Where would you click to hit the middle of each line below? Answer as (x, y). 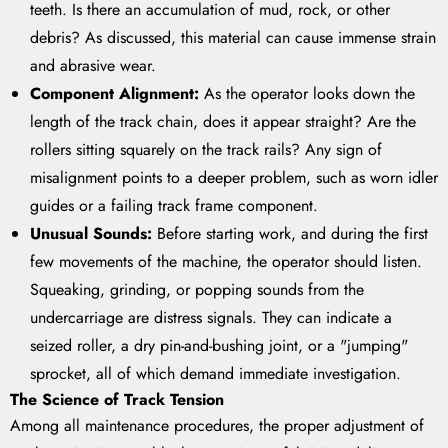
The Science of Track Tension (117, 400)
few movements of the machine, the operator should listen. (226, 262)
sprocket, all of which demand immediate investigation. (215, 374)
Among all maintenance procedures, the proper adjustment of (217, 426)
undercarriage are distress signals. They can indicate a (211, 318)
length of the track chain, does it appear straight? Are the (223, 122)
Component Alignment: (114, 94)
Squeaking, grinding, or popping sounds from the (197, 290)
